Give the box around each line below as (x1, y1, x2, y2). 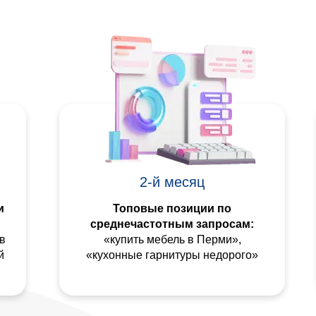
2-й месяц (139, 174, 205, 190)
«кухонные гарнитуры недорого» (85, 248, 258, 261)
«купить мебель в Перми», (103, 233, 241, 245)
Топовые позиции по (112, 202, 231, 214)
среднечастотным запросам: (90, 217, 254, 230)
